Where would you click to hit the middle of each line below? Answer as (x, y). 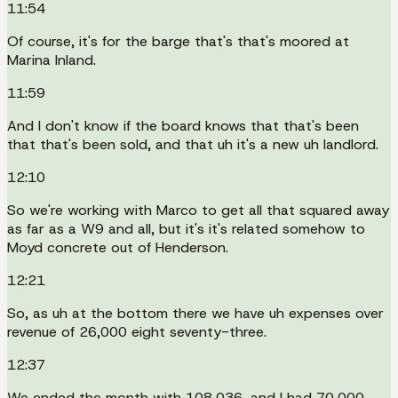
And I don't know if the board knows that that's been (183, 125)
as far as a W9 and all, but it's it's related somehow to (186, 228)
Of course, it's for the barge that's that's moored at (178, 41)
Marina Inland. (52, 60)
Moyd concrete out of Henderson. (118, 247)
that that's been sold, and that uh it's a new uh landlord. (193, 144)
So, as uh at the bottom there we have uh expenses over (195, 313)
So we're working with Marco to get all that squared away (198, 210)
